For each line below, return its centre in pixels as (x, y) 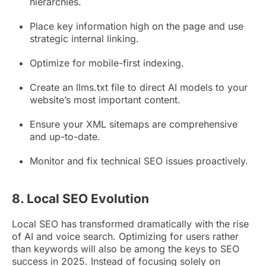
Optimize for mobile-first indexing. (107, 63)
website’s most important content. (105, 99)
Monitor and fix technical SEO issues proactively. (139, 161)
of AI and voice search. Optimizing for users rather (125, 236)
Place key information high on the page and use (137, 26)
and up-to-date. (65, 136)
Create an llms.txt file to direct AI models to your (139, 87)
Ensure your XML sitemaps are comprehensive (134, 124)
